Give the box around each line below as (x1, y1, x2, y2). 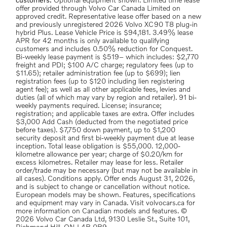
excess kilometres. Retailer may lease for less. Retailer (16, 159, 183, 166)
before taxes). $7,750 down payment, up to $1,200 (16, 127, 175, 134)
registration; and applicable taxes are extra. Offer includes (16, 110, 195, 118)
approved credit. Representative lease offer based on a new (16, 13, 201, 20)
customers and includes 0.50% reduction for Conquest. (16, 46, 193, 53)
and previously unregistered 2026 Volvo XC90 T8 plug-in (16, 21, 198, 28)
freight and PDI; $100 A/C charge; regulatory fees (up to (16, 62, 194, 69)
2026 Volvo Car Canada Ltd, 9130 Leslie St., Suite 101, (16, 216, 190, 223)
